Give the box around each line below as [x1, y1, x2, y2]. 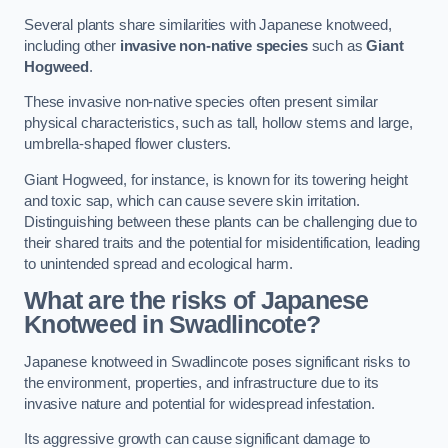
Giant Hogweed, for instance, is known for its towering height [24, 171, 409, 188]
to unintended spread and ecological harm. [24, 255, 294, 272]
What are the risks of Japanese [24, 287, 369, 315]
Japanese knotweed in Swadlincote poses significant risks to [24, 353, 410, 370]
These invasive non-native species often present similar [24, 94, 379, 111]
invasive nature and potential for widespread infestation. [24, 395, 375, 412]
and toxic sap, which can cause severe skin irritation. [24, 192, 361, 209]
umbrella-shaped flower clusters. [24, 136, 232, 153]
